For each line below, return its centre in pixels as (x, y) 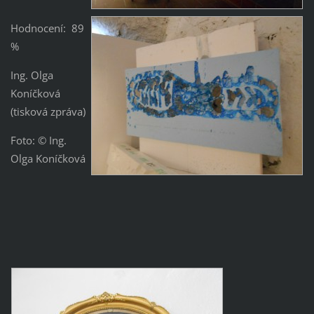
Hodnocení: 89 (47, 28)
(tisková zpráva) (48, 112)
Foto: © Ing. (38, 141)
